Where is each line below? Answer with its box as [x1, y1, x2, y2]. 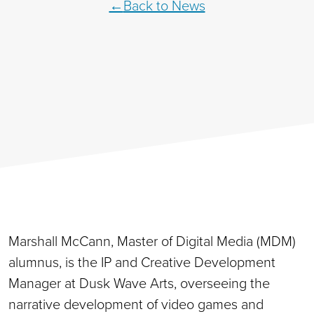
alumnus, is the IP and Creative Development [8, 252, 275, 271]
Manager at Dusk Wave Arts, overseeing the [8, 273, 270, 292]
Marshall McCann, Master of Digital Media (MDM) [8, 231, 296, 250]
